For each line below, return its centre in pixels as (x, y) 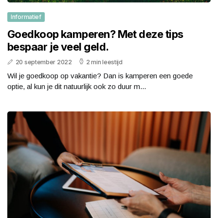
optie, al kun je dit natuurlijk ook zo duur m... (77, 86)
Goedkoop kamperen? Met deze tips (95, 34)
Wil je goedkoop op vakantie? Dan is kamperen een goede (100, 75)
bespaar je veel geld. (58, 46)
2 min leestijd (104, 62)
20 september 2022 (44, 62)
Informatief (26, 17)
